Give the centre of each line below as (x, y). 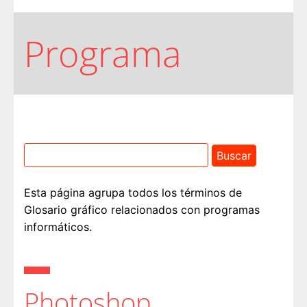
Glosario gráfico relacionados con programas (142, 210)
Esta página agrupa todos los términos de (133, 193)
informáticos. (58, 227)
